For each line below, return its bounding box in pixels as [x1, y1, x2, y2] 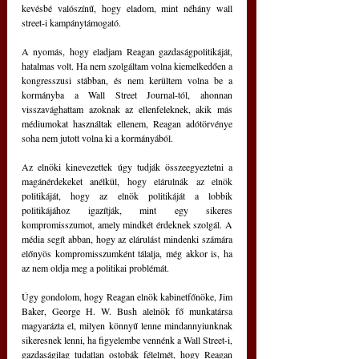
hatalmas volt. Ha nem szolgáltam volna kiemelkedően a [22, 59, 232, 73]
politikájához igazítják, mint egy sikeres [22, 204, 232, 217]
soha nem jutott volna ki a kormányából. [22, 131, 173, 145]
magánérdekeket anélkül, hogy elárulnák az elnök [22, 175, 232, 188]
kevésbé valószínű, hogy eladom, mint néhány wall [22, 2, 232, 15]
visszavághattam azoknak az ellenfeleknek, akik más [22, 103, 232, 116]
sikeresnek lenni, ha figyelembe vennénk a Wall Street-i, [22, 333, 232, 347]
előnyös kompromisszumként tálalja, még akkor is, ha [22, 247, 232, 260]
